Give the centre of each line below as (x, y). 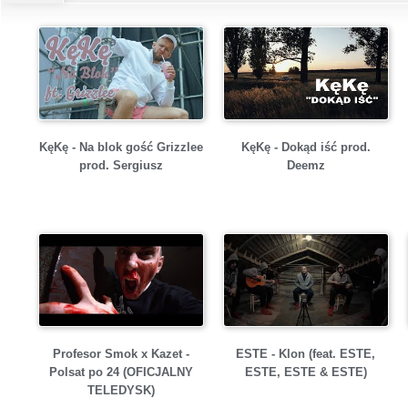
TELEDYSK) (121, 391)
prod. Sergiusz (121, 166)
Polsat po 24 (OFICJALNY (121, 372)
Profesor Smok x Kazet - (121, 354)
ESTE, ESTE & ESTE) (306, 372)
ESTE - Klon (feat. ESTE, (306, 354)
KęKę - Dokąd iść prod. (306, 148)
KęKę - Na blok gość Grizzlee (121, 148)
